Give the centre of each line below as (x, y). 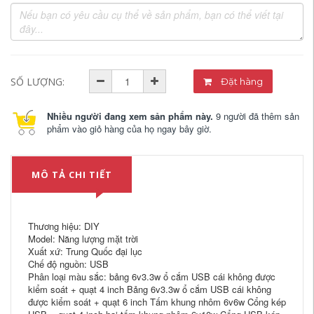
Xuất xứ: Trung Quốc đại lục (85, 251)
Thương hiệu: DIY (64, 226)
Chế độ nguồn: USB (68, 264)
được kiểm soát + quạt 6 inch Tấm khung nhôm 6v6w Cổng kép (157, 302)
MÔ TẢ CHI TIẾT (72, 175)
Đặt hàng (252, 81)
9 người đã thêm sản (256, 116)
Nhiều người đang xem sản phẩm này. (130, 116)
